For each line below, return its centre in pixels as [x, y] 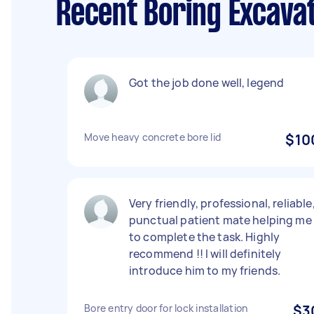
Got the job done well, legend [207, 83]
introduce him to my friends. [205, 271]
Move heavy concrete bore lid [152, 137]
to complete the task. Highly [205, 237]
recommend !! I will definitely [205, 254]
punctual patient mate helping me [220, 220]
